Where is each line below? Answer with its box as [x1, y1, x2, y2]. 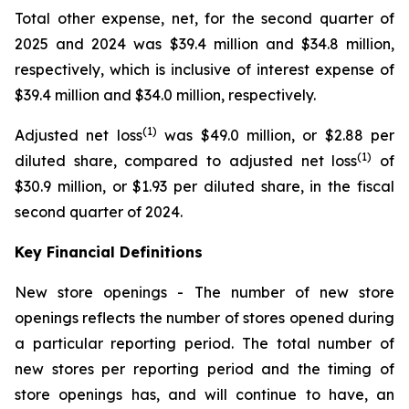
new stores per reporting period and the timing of [15, 359, 394, 378]
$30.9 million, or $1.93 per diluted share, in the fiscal [15, 176, 394, 195]
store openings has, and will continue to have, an [15, 384, 394, 404]
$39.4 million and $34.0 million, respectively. [15, 85, 316, 104]
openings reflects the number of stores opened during [15, 308, 394, 327]
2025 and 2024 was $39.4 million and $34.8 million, [15, 34, 394, 53]
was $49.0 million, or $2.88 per [156, 125, 394, 144]
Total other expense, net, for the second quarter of [15, 8, 394, 27]
